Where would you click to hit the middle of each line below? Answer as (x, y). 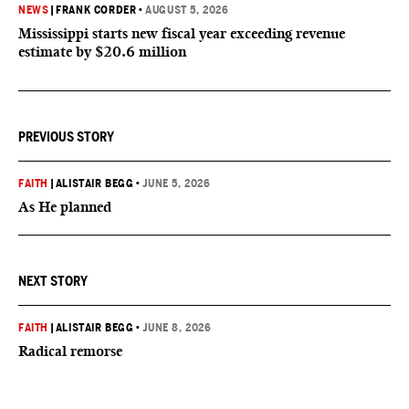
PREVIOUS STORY (66, 137)
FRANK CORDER (96, 10)
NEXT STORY (53, 281)
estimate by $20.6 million (102, 52)
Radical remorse (70, 351)
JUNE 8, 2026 (177, 328)
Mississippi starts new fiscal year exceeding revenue (182, 33)
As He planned (65, 207)
